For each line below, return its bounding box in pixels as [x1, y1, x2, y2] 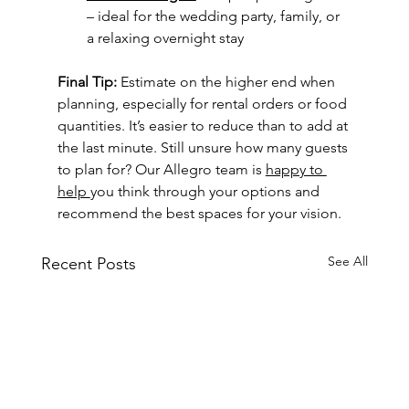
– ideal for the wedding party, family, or [86, 6, 343, 25]
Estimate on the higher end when [120, 72, 339, 90]
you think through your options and [89, 182, 323, 200]
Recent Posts [40, 253, 136, 274]
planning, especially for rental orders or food [57, 94, 351, 112]
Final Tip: [57, 72, 121, 90]
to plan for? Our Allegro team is [57, 160, 266, 178]
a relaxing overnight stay [86, 28, 244, 47]
